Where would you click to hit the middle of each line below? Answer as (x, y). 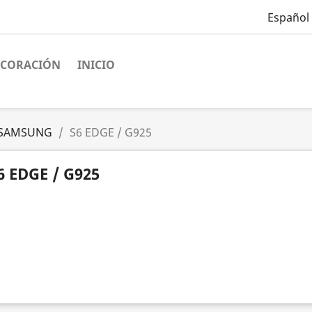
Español (288, 18)
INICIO (96, 65)
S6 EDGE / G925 (111, 133)
